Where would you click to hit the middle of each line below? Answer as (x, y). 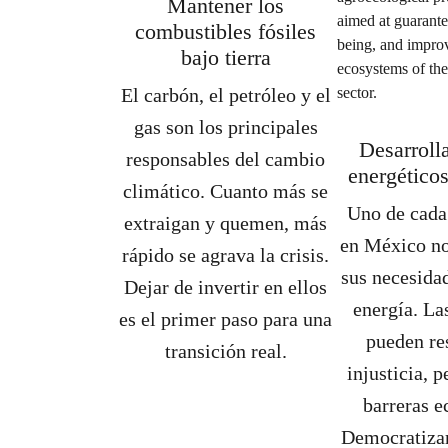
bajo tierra (225, 57)
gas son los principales (225, 127)
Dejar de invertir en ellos (226, 287)
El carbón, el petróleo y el (225, 95)
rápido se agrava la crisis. (226, 255)
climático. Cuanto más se (226, 191)
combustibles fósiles (226, 31)
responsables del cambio (226, 159)
